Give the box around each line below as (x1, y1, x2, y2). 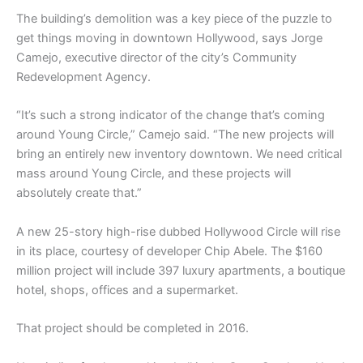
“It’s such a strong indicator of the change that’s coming (16, 108, 325, 123)
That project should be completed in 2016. (16, 321, 249, 336)
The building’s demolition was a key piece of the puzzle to (16, 11, 332, 27)
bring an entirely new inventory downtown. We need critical (16, 147, 342, 162)
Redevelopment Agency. (16, 70, 151, 85)
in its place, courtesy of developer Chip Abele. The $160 (16, 243, 322, 258)
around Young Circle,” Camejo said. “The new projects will (16, 127, 334, 143)
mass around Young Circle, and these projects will (16, 166, 291, 181)
